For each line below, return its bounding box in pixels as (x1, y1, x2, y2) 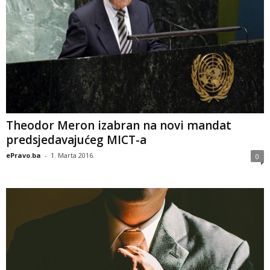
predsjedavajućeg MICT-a (6, 131, 146, 148)
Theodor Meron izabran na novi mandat (6, 117, 231, 133)
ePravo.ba (6, 150, 41, 160)
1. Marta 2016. (51, 150, 95, 160)
